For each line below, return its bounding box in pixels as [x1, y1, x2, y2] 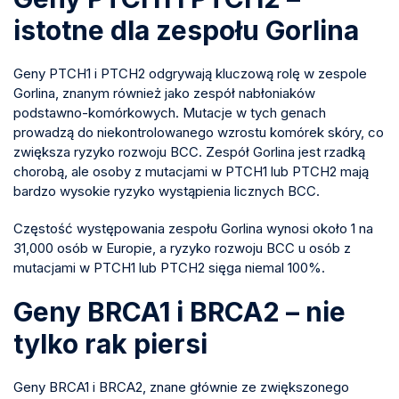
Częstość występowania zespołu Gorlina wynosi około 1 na [13, 219, 373, 237]
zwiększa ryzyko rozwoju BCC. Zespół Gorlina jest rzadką [13, 142, 365, 160]
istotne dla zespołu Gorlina [13, 13, 359, 46]
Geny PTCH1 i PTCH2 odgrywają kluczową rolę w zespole [13, 64, 367, 82]
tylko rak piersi [13, 327, 208, 360]
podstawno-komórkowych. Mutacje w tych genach [13, 103, 326, 121]
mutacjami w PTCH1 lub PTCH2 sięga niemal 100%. [13, 258, 325, 276]
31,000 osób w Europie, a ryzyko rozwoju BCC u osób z [13, 239, 351, 256]
